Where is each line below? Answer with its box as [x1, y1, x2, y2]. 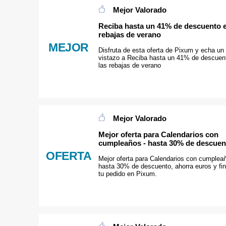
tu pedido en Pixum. [98, 170, 157, 178]
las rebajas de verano [98, 62, 161, 70]
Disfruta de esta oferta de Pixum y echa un [98, 46, 224, 54]
